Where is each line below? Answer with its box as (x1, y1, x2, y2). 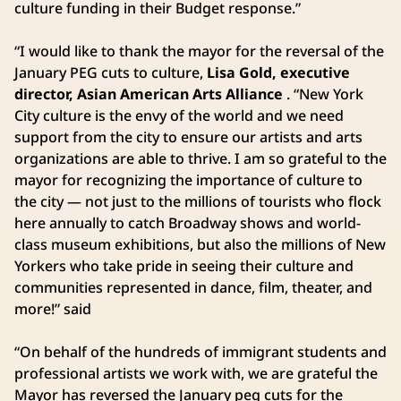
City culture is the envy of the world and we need (14, 105, 344, 125)
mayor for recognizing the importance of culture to (14, 169, 363, 190)
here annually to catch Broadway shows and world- (14, 212, 361, 233)
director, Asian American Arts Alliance (14, 83, 283, 104)
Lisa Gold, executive (207, 62, 350, 82)
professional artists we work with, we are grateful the (14, 363, 378, 383)
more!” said (14, 298, 91, 319)
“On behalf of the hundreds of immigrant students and (14, 341, 387, 362)
